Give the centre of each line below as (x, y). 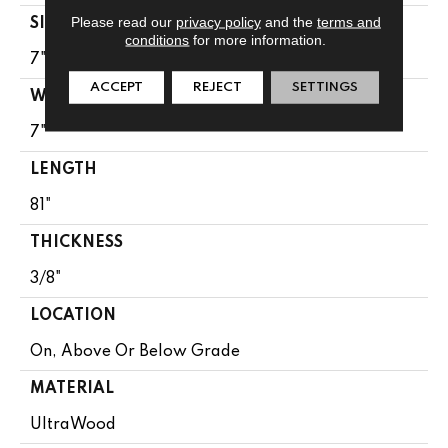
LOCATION (73, 315)
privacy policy (218, 21)
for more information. (258, 39)
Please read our (123, 21)
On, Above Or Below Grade (135, 351)
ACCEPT (116, 86)
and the (288, 21)
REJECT (217, 86)
